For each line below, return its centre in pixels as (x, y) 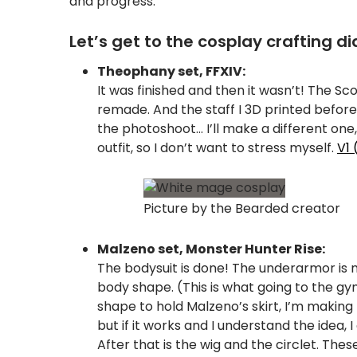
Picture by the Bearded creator (241, 208)
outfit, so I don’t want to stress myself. (217, 148)
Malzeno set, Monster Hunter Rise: (212, 249)
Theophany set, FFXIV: (171, 71)
